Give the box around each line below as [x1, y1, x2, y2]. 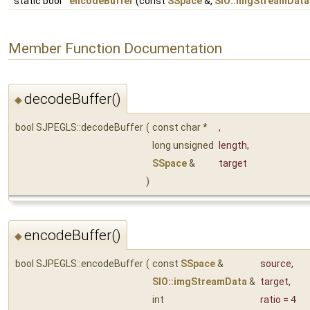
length [219, 139, 247, 151]
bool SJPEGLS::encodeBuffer [15, 258, 143, 270]
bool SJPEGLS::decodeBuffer [15, 121, 143, 133]
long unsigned [152, 139, 216, 151]
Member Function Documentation [8, 39, 222, 57]
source [260, 258, 291, 270]
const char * [152, 121, 210, 133]
